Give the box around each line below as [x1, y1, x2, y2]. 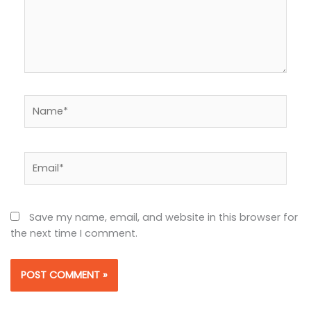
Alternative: [24, 292, 81, 307]
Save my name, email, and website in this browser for [29, 210, 298, 224]
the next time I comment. [10, 226, 137, 240]
